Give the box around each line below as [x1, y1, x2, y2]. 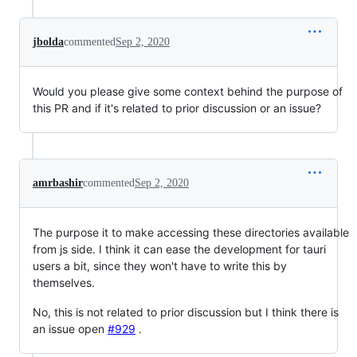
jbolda [33, 36, 64, 48]
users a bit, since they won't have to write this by [33, 259, 287, 273]
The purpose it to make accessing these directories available [33, 226, 349, 239]
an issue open [33, 322, 108, 335]
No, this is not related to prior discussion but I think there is [33, 305, 339, 319]
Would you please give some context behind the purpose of [33, 84, 343, 98]
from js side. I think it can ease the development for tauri [33, 242, 326, 256]
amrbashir [33, 177, 83, 189]
